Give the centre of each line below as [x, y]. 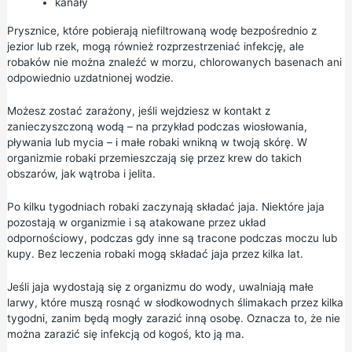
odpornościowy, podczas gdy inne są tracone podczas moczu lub [172, 238]
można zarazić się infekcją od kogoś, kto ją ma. [125, 334]
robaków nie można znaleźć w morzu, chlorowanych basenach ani [174, 62]
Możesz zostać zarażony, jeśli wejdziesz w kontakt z [138, 111]
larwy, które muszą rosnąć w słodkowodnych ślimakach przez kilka [175, 302]
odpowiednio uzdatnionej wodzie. [90, 78]
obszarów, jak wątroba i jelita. [81, 174]
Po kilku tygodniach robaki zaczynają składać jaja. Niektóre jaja [165, 207]
